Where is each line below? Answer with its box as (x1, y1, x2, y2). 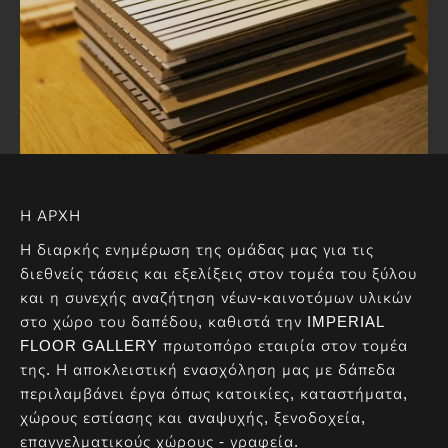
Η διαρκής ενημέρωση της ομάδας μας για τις (20, 240, 374, 258)
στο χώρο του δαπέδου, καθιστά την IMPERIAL (20, 312, 384, 330)
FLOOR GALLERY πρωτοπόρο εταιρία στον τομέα (20, 336, 408, 354)
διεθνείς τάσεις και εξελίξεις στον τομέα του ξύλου (20, 264, 417, 282)
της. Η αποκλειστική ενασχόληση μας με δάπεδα (20, 360, 396, 378)
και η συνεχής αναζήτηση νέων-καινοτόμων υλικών (20, 288, 412, 306)
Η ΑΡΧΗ (20, 206, 81, 224)
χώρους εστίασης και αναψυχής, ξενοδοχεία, (20, 408, 366, 426)
